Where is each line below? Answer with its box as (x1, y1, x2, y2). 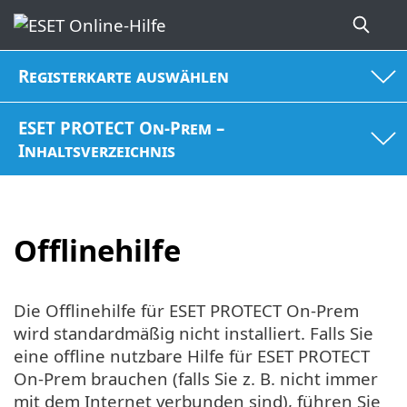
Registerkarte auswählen (18, 65, 230, 88)
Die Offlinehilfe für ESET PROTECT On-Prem (14, 298, 359, 322)
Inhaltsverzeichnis (18, 138, 176, 162)
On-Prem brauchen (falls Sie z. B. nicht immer (14, 366, 378, 390)
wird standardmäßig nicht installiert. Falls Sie (14, 321, 373, 344)
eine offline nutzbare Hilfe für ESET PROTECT (14, 343, 370, 367)
